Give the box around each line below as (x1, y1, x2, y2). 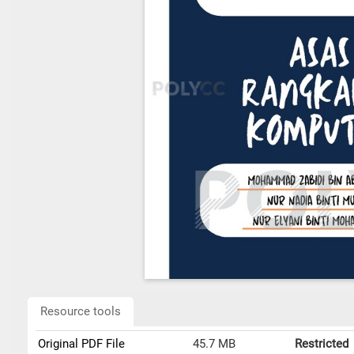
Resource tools (40, 304, 121, 318)
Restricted (294, 337, 348, 351)
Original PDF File (38, 337, 126, 351)
